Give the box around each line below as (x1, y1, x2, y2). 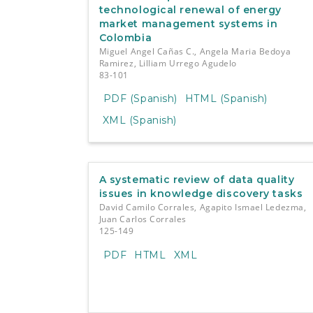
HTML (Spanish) (184, 92, 268, 105)
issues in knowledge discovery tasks (99, 187, 303, 201)
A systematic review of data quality (99, 173, 295, 187)
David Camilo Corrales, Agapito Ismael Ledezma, (99, 201, 307, 214)
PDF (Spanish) (103, 92, 177, 105)
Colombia (99, 31, 152, 44)
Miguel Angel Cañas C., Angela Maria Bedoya (99, 45, 291, 57)
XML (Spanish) (102, 114, 177, 127)
